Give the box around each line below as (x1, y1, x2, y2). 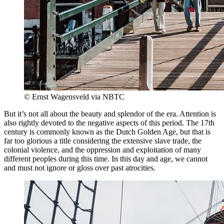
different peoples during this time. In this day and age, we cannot (4, 154, 207, 163)
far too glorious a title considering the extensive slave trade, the (4, 136, 201, 145)
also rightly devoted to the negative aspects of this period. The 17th (4, 118, 214, 127)
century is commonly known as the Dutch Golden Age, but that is (4, 127, 210, 136)
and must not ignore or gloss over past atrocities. (4, 163, 155, 172)
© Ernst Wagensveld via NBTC (24, 92, 124, 101)
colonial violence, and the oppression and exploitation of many (4, 145, 201, 154)
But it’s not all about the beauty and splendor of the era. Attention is (4, 109, 216, 118)
